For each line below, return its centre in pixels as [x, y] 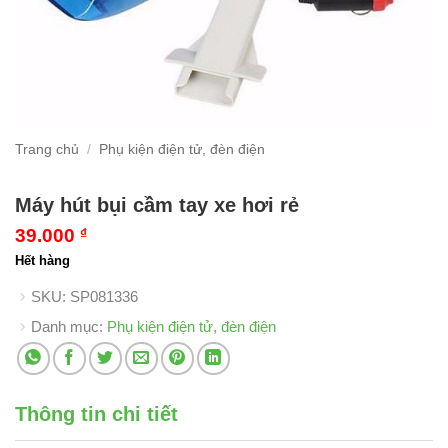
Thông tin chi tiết [96, 413]
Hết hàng [42, 260]
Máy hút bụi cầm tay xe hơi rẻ [157, 204]
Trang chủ [47, 149]
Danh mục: [69, 326]
